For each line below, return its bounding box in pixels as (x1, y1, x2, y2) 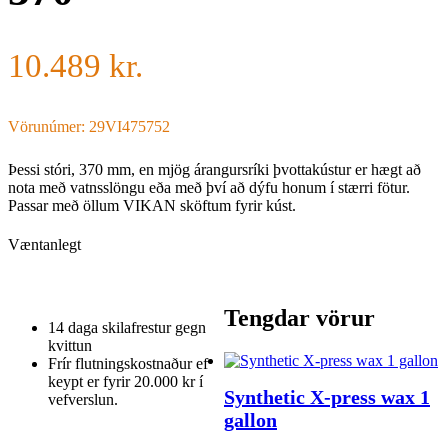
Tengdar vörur (224, 304, 375, 331)
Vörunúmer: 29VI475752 (8, 117, 170, 135)
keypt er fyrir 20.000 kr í (48, 373, 203, 391)
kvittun (48, 337, 92, 355)
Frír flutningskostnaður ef (48, 355, 208, 373)
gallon (224, 409, 277, 432)
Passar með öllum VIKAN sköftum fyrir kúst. (8, 196, 296, 214)
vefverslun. (48, 391, 118, 409)
